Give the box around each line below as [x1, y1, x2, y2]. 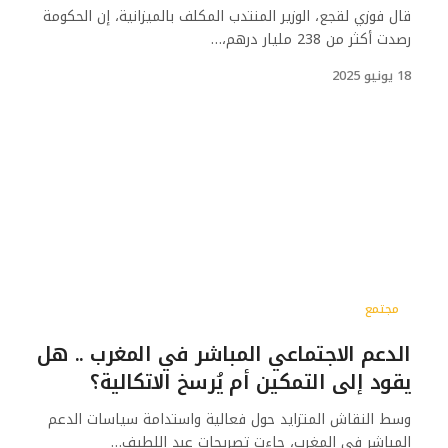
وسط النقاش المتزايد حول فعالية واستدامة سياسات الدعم [47, 405, 411, 433]
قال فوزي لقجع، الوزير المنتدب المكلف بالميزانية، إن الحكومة [42, 3, 411, 31]
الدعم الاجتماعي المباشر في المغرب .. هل [37, 334, 411, 373]
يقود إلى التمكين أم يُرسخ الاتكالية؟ [90, 362, 411, 401]
